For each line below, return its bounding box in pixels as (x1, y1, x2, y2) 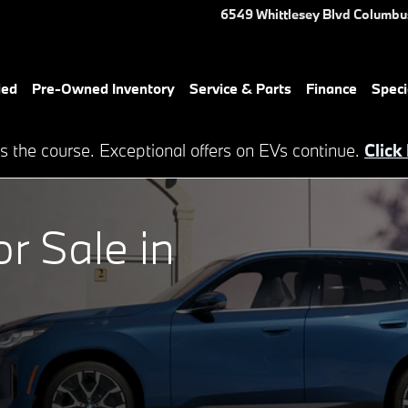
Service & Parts (189, 79, 291, 97)
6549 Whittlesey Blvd (220, 5, 351, 23)
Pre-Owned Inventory (32, 79, 175, 97)
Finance (306, 79, 357, 97)
